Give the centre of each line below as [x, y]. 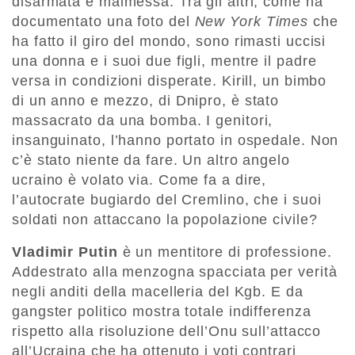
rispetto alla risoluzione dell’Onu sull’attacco [167, 332]
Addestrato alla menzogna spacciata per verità [175, 272]
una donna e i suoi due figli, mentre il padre [164, 61]
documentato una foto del [103, 22]
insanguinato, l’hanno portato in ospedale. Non [176, 141]
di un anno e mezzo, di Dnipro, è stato [146, 101]
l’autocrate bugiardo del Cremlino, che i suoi [167, 200]
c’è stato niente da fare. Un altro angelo [151, 160]
